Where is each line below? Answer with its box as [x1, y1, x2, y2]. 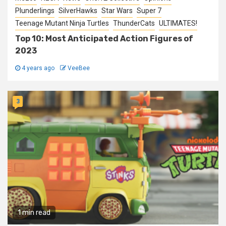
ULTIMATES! [159, 19, 197, 27]
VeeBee [68, 65, 90, 72]
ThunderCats [113, 19, 155, 27]
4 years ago [20, 65, 56, 72]
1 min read [18, 208, 50, 217]
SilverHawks [59, 7, 97, 15]
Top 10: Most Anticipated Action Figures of [15, 34, 193, 43]
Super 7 [137, 7, 161, 15]
